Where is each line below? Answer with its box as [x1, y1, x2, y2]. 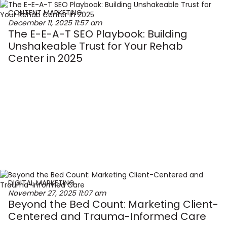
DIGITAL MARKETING [8, 178, 74, 188]
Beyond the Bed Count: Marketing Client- [8, 197, 218, 211]
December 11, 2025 [8, 18, 74, 28]
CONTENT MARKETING [8, 8, 82, 18]
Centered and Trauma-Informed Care [8, 209, 206, 223]
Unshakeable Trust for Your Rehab [8, 39, 183, 53]
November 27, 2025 [8, 188, 78, 198]
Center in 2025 [8, 51, 83, 65]
